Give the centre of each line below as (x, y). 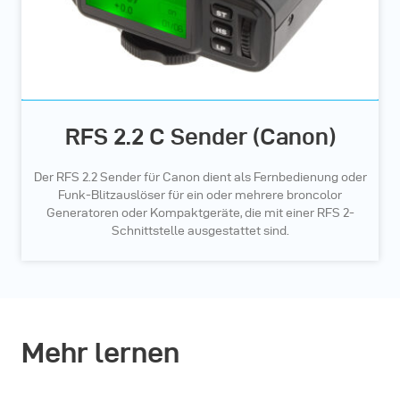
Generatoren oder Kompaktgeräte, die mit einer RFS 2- (200, 213)
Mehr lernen (100, 353)
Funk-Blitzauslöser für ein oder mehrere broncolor (200, 196)
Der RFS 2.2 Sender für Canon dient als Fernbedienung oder (200, 178)
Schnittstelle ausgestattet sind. (200, 231)
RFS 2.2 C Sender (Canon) (200, 137)
